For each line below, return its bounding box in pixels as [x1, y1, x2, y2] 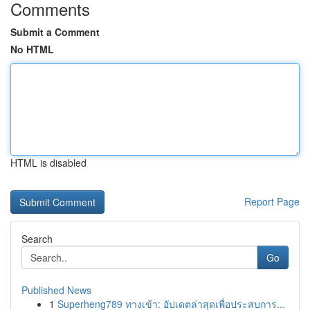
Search [21, 232, 53, 246]
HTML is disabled [10, 156, 86, 170]
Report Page [244, 194, 300, 208]
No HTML [10, 42, 54, 56]
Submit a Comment [10, 25, 100, 39]
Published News [21, 283, 91, 297]
